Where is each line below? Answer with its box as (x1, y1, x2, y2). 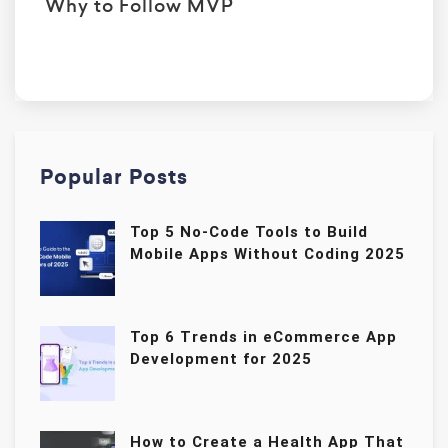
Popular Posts (40, 162, 188, 193)
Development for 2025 (130, 350, 312, 369)
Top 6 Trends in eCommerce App (130, 328, 397, 347)
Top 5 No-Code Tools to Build (130, 223, 368, 242)
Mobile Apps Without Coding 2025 (130, 245, 405, 264)
